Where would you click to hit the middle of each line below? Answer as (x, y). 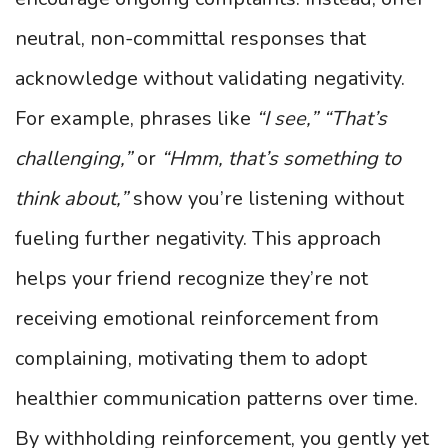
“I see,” (287, 118)
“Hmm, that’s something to (281, 158)
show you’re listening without (266, 198)
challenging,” (73, 158)
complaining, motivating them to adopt (191, 358)
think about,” (71, 198)
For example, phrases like (135, 118)
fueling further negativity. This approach (198, 238)
